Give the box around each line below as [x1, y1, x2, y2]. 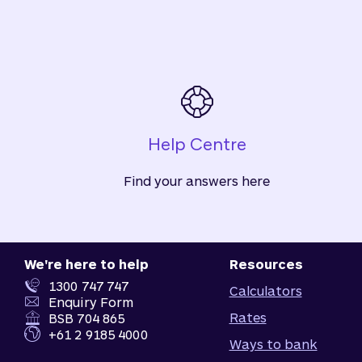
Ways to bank [229, 336, 318, 351]
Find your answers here [124, 173, 271, 188]
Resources [229, 256, 303, 271]
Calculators [229, 283, 302, 298]
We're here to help [24, 256, 149, 271]
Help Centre [147, 133, 246, 155]
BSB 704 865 [48, 309, 125, 326]
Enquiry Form [48, 293, 134, 309]
